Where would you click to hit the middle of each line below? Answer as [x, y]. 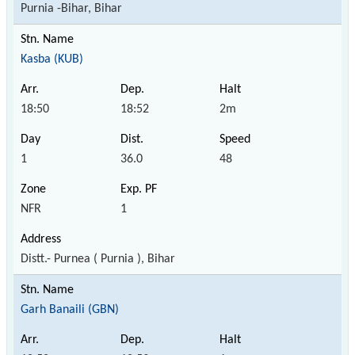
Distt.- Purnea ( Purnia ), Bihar [98, 259]
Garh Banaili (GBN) [70, 309]
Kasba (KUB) [52, 59]
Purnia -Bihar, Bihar [71, 8]
